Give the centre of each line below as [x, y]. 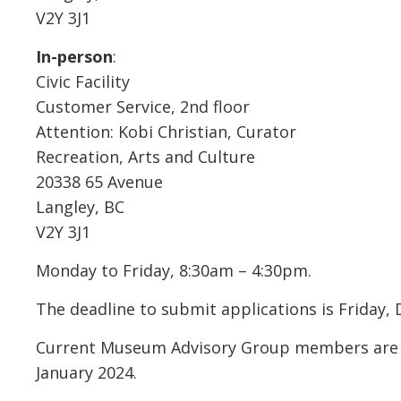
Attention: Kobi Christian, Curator [166, 131]
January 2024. [87, 372]
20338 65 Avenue [100, 181]
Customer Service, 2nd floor [143, 106]
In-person [75, 56]
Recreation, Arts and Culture [146, 156]
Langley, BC [81, 206]
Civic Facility [83, 81]
